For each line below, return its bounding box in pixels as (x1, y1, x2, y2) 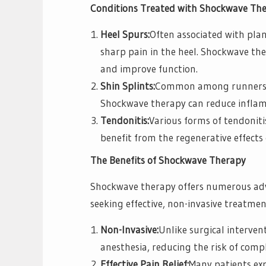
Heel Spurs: (100, 28, 150, 41)
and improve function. (100, 62, 198, 75)
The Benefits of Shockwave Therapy (90, 153, 246, 166)
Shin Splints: (100, 80, 155, 93)
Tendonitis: (100, 114, 149, 127)
